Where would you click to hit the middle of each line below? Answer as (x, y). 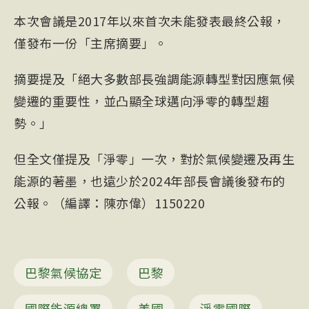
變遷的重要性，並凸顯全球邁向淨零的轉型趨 (141, 101)
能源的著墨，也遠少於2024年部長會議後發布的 (150, 181)
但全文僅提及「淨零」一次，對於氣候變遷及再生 (154, 159)
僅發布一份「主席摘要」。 (90, 43)
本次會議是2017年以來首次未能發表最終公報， (150, 21)
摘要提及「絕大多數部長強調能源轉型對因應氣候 (154, 79)
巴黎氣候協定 (63, 273)
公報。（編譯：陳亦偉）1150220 (109, 203)
